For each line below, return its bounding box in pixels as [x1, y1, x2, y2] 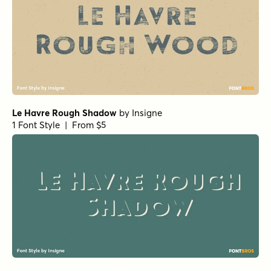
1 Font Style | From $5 [12, 119, 106, 131]
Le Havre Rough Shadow [12, 107, 117, 119]
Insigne [132, 107, 162, 119]
